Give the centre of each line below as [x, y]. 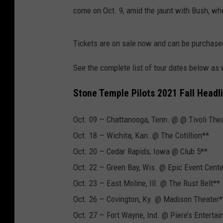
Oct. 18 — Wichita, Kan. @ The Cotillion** [141, 135]
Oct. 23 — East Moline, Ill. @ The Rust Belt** [147, 183]
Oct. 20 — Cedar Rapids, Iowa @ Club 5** [140, 151]
